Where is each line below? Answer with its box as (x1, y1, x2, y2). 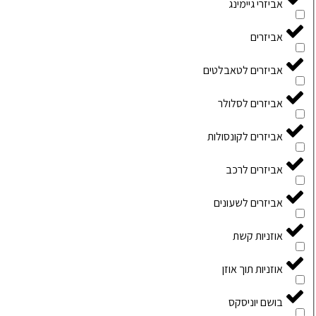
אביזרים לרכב (226, 162, 283, 178)
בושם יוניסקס (229, 295, 283, 310)
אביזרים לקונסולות (207, 129, 283, 145)
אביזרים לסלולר (218, 96, 283, 111)
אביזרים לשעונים (214, 195, 283, 211)
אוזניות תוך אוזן (222, 262, 283, 277)
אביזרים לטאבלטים (203, 63, 283, 78)
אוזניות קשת (233, 229, 283, 244)
